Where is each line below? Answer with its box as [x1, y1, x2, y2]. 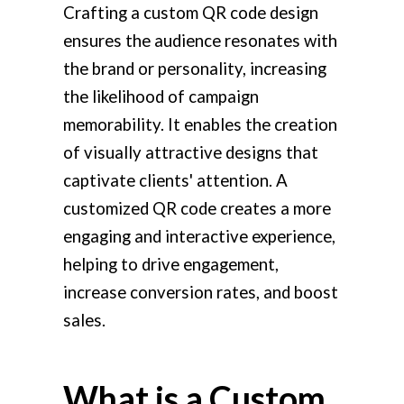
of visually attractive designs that [63, 142, 318, 162]
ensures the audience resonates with [63, 30, 337, 50]
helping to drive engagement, [63, 253, 279, 274]
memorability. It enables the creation [63, 114, 337, 134]
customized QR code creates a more [63, 197, 331, 218]
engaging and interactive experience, [63, 225, 335, 246]
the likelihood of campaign [63, 86, 259, 106]
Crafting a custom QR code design [63, 2, 318, 23]
